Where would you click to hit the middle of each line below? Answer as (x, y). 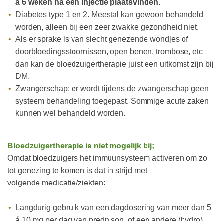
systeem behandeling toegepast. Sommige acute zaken (112, 101)
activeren (169, 158)
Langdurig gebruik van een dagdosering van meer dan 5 (113, 207)
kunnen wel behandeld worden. (70, 113)
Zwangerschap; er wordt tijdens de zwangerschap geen (112, 89)
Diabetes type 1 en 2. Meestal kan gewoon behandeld (109, 15)
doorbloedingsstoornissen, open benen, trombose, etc (109, 52)
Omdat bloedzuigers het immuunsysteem (80, 158)
